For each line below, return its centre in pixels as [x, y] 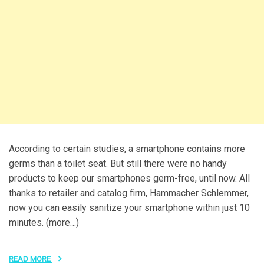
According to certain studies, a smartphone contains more [127, 148]
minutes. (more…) [44, 222]
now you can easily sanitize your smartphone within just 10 [129, 207]
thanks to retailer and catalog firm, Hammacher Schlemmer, [129, 193]
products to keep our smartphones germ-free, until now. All [129, 178]
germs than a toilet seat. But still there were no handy [118, 163]
